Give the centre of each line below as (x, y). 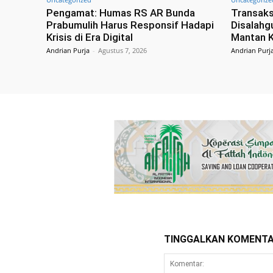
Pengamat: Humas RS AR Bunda (121, 12)
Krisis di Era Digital (90, 37)
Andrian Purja (68, 50)
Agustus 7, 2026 (122, 50)
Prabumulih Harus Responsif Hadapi (130, 25)
